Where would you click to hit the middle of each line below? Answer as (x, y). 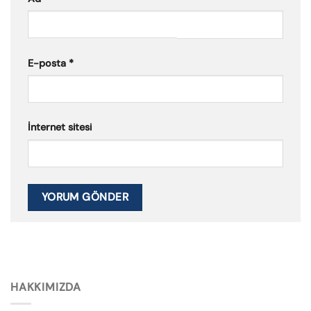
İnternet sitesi (60, 127)
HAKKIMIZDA (46, 287)
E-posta (48, 63)
